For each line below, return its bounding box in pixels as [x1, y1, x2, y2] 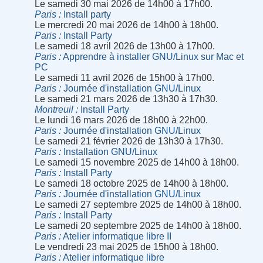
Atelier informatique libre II [61, 231, 172, 242]
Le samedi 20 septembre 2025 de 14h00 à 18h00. [35, 221, 242, 231]
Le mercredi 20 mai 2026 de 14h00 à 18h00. [35, 20, 219, 31]
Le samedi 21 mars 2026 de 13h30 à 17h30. [35, 94, 218, 104]
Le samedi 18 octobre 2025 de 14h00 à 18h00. [35, 178, 229, 189]
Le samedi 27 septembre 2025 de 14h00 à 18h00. [35, 200, 242, 210]
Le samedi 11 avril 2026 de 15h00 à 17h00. [35, 73, 215, 83]
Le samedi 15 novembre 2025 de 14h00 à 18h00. [35, 157, 240, 168]
